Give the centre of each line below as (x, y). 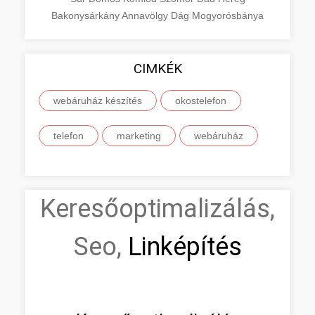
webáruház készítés (98, 100)
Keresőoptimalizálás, (157, 208)
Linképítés (181, 246)
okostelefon (201, 100)
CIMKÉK (157, 68)
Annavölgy (146, 15)
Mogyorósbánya (228, 15)
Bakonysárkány (86, 15)
